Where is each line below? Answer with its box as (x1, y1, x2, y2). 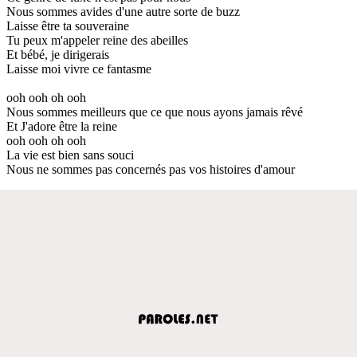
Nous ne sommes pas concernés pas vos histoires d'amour (6, 162, 295, 176)
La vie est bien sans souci (6, 147, 134, 162)
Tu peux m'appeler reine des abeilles (6, 33, 188, 47)
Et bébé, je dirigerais (6, 47, 109, 61)
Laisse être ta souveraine (6, 18, 129, 33)
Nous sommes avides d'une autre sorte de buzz (6, 4, 240, 18)
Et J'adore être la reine (6, 119, 117, 133)
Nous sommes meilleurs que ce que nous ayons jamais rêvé (6, 104, 303, 119)
